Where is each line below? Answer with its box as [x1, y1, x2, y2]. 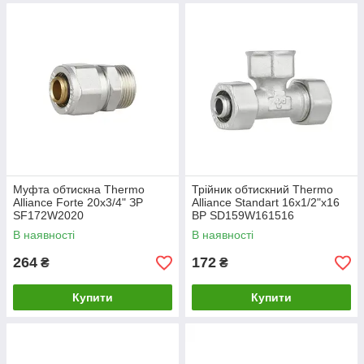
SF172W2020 [13, 209, 84, 223]
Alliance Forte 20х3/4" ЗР [13, 196, 143, 210]
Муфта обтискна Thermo [13, 183, 145, 197]
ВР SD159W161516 [192, 209, 294, 223]
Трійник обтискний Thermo [192, 183, 333, 197]
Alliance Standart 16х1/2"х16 [192, 196, 340, 210]
